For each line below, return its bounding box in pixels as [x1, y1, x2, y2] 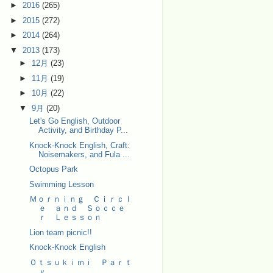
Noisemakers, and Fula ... [38, 149, 130, 159]
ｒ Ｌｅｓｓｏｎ [38, 213, 102, 222]
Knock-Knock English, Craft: [29, 140, 130, 150]
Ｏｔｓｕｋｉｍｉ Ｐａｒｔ [29, 258, 132, 267]
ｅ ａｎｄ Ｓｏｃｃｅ [38, 204, 126, 213]
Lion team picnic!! [29, 227, 92, 237]
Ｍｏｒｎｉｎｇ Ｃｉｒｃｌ [29, 194, 132, 204]
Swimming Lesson [29, 179, 94, 189]
